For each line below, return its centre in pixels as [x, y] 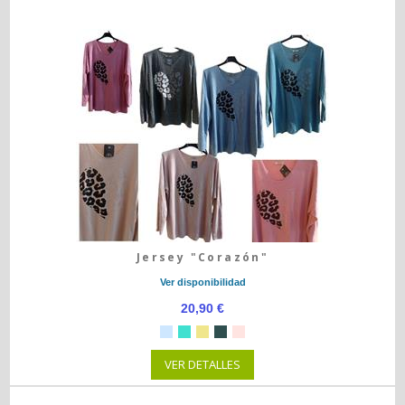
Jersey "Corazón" [202, 257]
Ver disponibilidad [202, 282]
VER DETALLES [202, 364]
